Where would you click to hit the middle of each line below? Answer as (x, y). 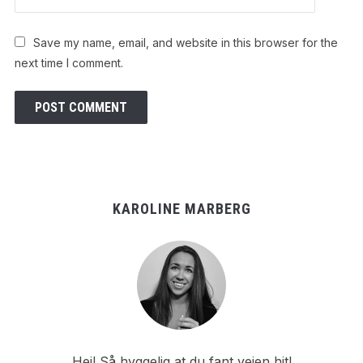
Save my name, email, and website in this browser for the (185, 42)
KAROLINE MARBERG (181, 208)
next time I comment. (68, 62)
